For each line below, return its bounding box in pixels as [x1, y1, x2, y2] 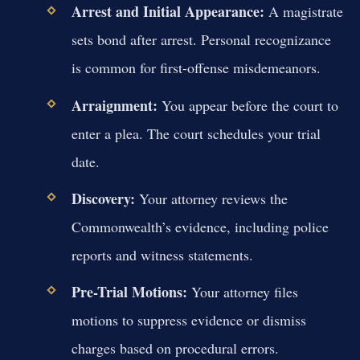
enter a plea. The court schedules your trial [71, 123, 321, 143]
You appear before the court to [157, 95, 338, 115]
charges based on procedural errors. [71, 338, 279, 358]
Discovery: [71, 187, 135, 209]
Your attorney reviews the [134, 188, 288, 208]
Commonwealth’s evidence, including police [71, 216, 329, 236]
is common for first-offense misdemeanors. [71, 58, 321, 78]
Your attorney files [186, 282, 298, 302]
